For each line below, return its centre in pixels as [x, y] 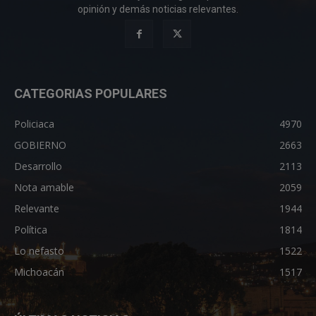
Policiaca [34, 123]
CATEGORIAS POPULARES [91, 93]
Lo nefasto [39, 250]
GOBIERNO [40, 145]
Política [31, 229]
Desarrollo [38, 166]
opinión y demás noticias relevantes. [158, 9]
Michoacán [39, 272]
